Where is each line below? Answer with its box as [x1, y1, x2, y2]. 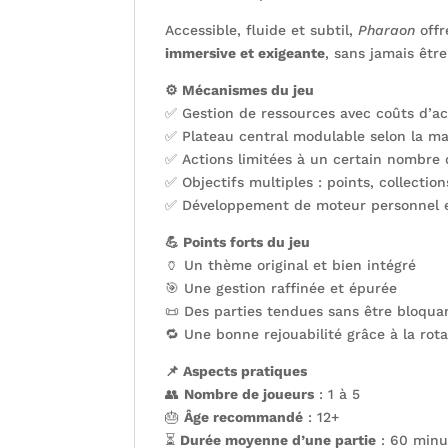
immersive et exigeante [165, 44, 326, 61]
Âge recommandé [184, 408, 304, 425]
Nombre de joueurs [184, 385, 315, 402]
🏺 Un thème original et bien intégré [165, 256, 417, 273]
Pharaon [358, 21, 416, 38]
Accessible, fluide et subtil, [165, 21, 359, 38]
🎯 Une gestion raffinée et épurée [165, 279, 398, 296]
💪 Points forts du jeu [165, 233, 311, 250]
